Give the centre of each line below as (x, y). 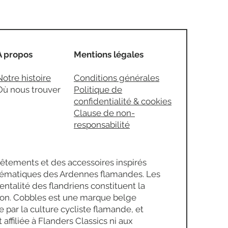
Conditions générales (117, 78)
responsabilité (102, 125)
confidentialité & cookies (123, 102)
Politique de (98, 90)
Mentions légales (109, 55)
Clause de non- (104, 113)
